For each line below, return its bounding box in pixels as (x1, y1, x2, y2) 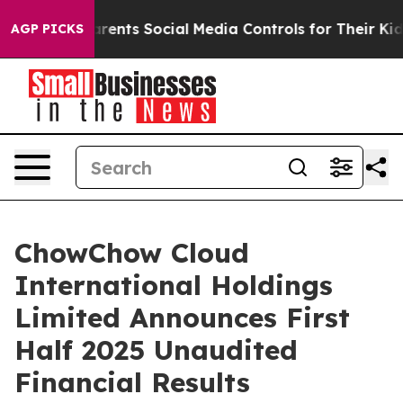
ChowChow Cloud (14, 236, 249, 270)
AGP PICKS (11, 21, 84, 37)
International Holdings (14, 268, 333, 302)
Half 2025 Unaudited (14, 333, 298, 367)
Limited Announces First (14, 300, 350, 335)
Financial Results (14, 365, 250, 399)
